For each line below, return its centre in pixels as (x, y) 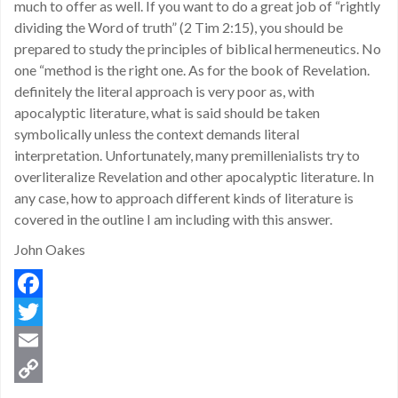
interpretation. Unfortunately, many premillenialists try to (187, 155)
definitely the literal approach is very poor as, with (164, 91)
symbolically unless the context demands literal (157, 134)
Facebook (47, 311)
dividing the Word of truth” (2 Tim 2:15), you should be (179, 27)
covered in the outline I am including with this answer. (173, 219)
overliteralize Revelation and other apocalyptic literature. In (194, 176)
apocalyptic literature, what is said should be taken (167, 112)
